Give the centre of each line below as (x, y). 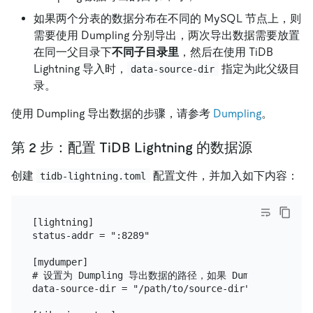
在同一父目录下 (73, 52)
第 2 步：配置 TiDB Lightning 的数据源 (132, 147)
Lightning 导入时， (80, 68)
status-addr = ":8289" (90, 236)
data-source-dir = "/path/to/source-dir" (141, 289)
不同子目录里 (145, 52)
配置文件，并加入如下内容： (224, 175)
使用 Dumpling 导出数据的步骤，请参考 (112, 113)
